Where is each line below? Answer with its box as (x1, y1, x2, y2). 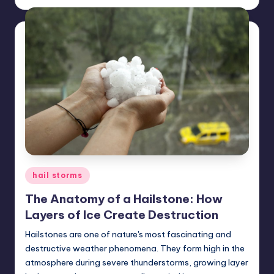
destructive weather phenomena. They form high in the (25, 242, 245, 254)
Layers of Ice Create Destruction (25, 207, 218, 222)
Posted (24, 168, 53, 179)
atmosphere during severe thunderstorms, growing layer (25, 256, 248, 268)
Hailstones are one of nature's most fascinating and (25, 228, 231, 240)
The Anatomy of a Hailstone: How (25, 191, 223, 206)
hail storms (32, 171, 83, 180)
